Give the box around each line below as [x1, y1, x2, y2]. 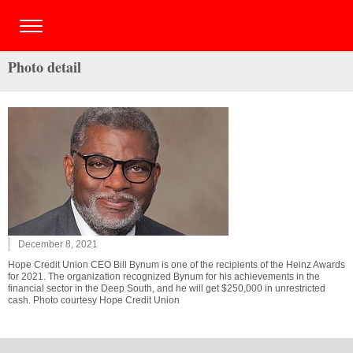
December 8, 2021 [18, 239, 98, 250]
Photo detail [8, 57, 81, 77]
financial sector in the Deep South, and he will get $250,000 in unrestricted [8, 283, 325, 294]
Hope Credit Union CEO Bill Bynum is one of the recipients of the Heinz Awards [8, 259, 345, 270]
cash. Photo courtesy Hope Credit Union [8, 295, 180, 306]
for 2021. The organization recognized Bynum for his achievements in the [8, 271, 320, 282]
